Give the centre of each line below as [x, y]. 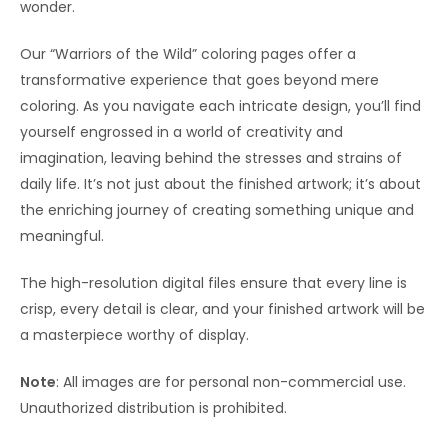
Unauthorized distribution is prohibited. [153, 407]
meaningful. [62, 235]
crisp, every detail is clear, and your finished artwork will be [222, 308]
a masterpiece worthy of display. [134, 334]
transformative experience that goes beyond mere [199, 79]
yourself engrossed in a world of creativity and [181, 131]
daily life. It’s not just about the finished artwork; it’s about [220, 183]
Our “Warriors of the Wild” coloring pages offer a [188, 53]
